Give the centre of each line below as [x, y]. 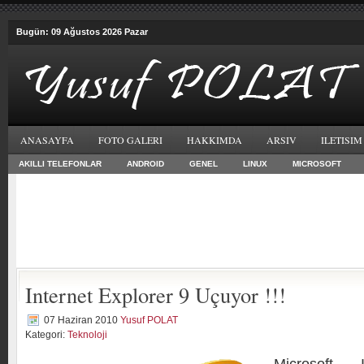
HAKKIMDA [214, 140]
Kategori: [46, 335]
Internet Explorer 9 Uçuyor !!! [156, 295]
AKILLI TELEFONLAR [60, 164]
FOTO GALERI [130, 140]
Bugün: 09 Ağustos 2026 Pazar [82, 32]
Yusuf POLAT [149, 320]
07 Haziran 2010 [81, 320]
